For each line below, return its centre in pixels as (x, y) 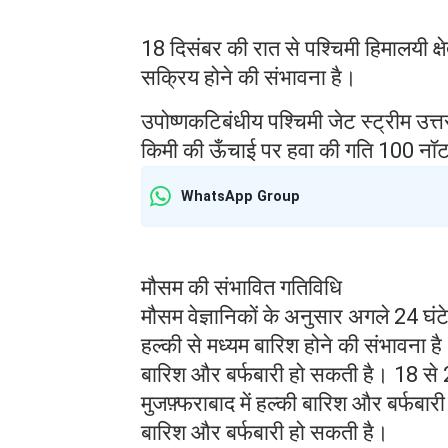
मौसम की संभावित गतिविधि (241, 287)
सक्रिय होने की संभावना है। (249, 77)
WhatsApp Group (240, 196)
